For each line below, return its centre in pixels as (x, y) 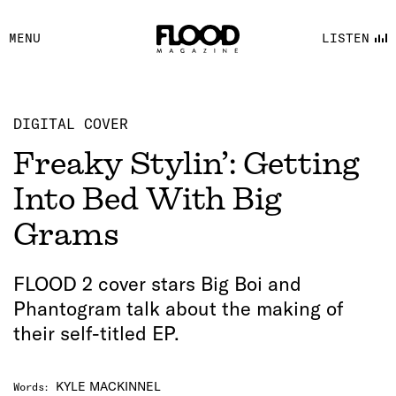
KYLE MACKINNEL (108, 386)
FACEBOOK (194, 19)
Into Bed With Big (148, 199)
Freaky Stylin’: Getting (187, 164)
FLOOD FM (194, 90)
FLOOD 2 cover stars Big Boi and (157, 284)
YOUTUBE (188, 55)
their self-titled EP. (96, 333)
